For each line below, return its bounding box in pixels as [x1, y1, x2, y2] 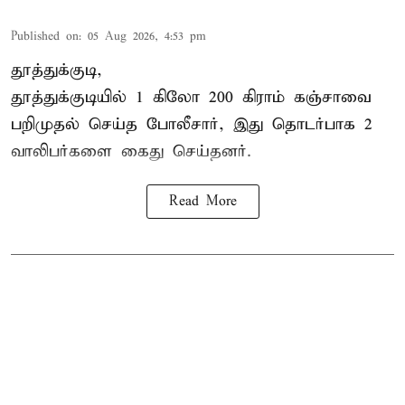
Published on [11, 28, 79, 44]
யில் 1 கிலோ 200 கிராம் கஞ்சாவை [97, 86, 371, 108]
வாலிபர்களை [11, 140, 121, 162]
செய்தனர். [164, 140, 251, 162]
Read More [168, 193, 237, 210]
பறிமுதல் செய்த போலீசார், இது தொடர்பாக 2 [11, 113, 372, 135]
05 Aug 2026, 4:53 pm [88, 28, 206, 44]
